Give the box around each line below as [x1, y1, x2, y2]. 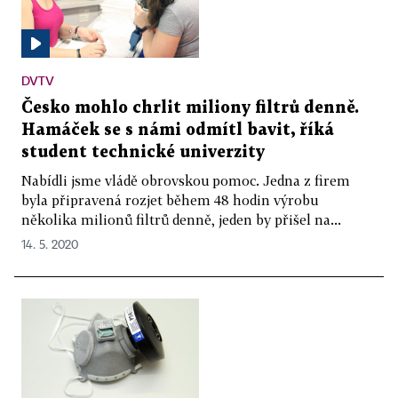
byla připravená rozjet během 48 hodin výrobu [21, 191, 318, 208]
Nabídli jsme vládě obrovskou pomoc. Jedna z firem [21, 171, 350, 188]
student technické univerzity [21, 144, 265, 160]
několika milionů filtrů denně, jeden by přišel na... [21, 211, 341, 227]
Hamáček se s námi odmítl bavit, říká [21, 122, 334, 138]
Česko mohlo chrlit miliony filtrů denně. [21, 99, 359, 115]
